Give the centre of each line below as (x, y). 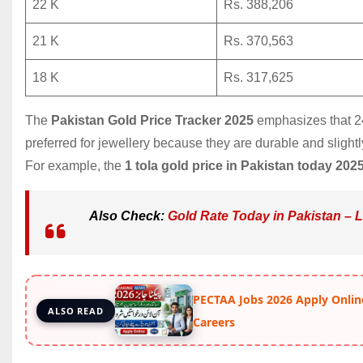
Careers (214, 322)
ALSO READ (76, 311)
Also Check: (128, 216)
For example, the (75, 166)
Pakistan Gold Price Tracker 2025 (152, 121)
